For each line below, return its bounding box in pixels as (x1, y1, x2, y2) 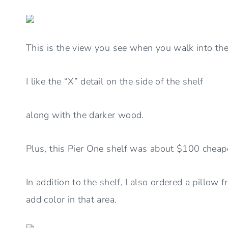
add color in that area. (26, 193, 117, 206)
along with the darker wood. (26, 108, 150, 121)
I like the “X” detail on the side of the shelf (26, 75, 204, 88)
